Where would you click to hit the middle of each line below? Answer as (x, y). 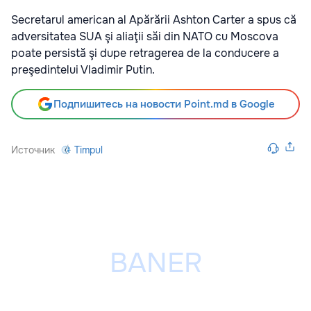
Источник (33, 150)
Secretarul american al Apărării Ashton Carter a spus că (154, 20)
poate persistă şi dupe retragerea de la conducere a (145, 53)
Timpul (89, 150)
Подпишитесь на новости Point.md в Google (164, 104)
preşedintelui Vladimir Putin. (83, 70)
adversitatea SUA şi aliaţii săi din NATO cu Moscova (145, 37)
